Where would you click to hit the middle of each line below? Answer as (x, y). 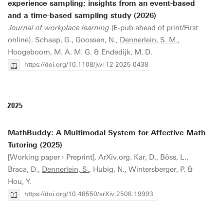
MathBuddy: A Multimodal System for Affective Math (107, 133)
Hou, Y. (20, 182)
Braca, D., (25, 169)
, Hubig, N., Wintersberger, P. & (141, 169)
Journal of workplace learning (59, 28)
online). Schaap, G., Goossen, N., (64, 40)
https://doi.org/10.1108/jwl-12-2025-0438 (86, 64)
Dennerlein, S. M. (149, 40)
